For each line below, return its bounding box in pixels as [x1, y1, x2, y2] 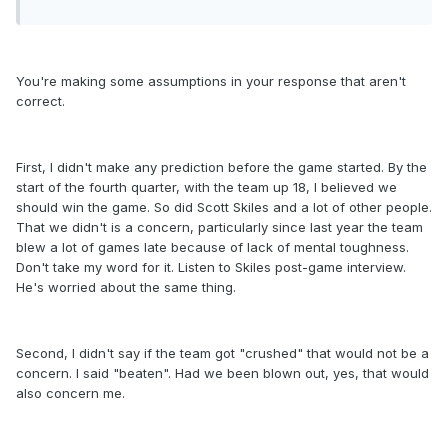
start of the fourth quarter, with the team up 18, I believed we [16, 179, 397, 196]
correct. [16, 93, 65, 110]
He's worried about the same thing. [16, 279, 236, 296]
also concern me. [16, 385, 125, 402]
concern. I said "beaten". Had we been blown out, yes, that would [16, 365, 429, 382]
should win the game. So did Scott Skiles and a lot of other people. [16, 199, 432, 216]
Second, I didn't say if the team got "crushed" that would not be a [16, 345, 429, 362]
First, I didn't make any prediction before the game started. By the [16, 159, 427, 176]
